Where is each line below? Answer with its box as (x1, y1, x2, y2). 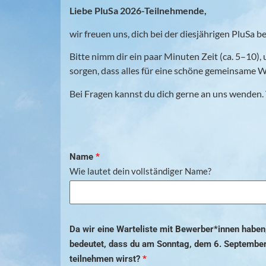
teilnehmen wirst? (69, 254, 142, 265)
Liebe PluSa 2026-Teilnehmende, (69, 5, 207, 17)
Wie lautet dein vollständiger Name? (69, 166, 211, 177)
